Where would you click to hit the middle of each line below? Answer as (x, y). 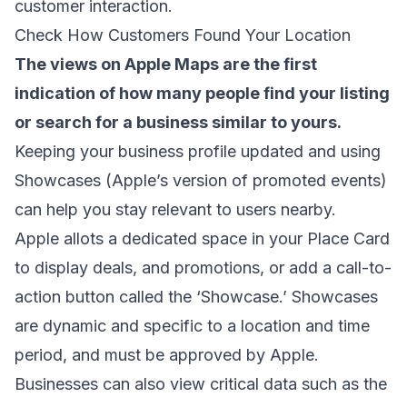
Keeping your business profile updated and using (198, 151)
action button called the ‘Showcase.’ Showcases (196, 296)
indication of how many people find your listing (202, 93)
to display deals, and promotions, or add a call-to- (203, 267)
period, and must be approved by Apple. (167, 354)
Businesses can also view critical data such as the (201, 383)
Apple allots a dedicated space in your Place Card (202, 238)
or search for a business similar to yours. (178, 122)
